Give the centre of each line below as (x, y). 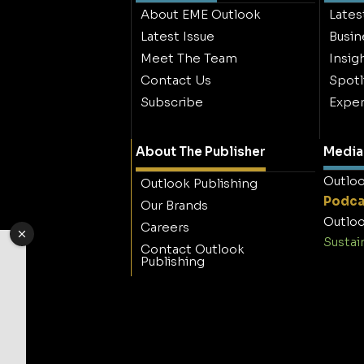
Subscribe (171, 102)
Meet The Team (188, 58)
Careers (165, 227)
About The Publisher (200, 151)
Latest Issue (177, 36)
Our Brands (174, 205)
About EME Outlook (200, 14)
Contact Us (175, 80)
